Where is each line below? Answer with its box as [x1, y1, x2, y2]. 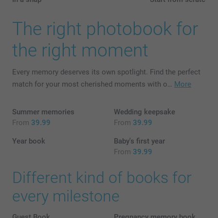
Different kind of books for [12, 168, 192, 187]
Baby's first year [114, 137, 165, 146]
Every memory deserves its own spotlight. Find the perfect [12, 68, 200, 77]
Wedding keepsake [114, 108, 175, 117]
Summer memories [12, 108, 74, 117]
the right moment [12, 40, 148, 61]
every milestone [12, 187, 120, 206]
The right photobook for [12, 18, 198, 40]
